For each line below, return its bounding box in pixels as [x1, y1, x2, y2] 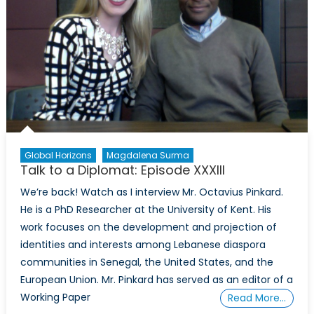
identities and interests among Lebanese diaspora [20, 238, 266, 252]
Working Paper [20, 290, 90, 304]
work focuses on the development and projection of [20, 220, 277, 234]
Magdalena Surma [106, 149, 189, 161]
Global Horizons [24, 149, 92, 161]
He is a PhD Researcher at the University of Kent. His [20, 203, 271, 217]
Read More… [228, 291, 287, 305]
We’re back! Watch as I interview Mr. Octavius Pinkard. [20, 185, 283, 199]
